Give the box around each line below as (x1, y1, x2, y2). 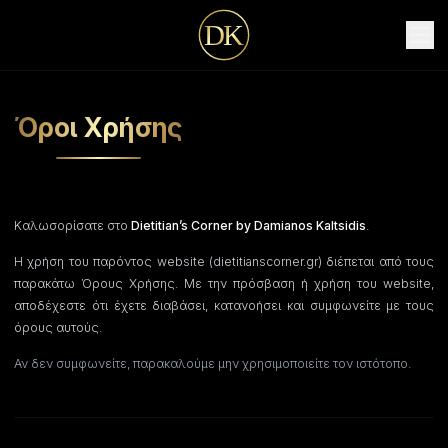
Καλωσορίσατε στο (14, 218, 131, 233)
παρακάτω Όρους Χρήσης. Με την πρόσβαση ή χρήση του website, (14, 276, 434, 291)
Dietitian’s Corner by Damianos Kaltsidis (131, 218, 366, 233)
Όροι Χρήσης (14, 112, 183, 143)
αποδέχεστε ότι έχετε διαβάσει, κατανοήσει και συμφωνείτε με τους (14, 298, 434, 313)
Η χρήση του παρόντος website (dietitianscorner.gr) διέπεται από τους (14, 254, 434, 269)
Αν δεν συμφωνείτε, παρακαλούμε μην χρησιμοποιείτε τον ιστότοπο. (14, 356, 411, 371)
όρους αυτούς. (14, 320, 102, 335)
